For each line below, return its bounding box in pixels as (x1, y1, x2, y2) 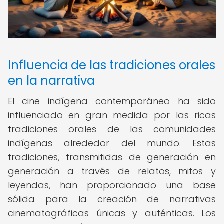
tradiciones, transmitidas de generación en (8, 151, 216, 163)
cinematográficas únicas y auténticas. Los (8, 207, 216, 219)
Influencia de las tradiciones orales (8, 57, 215, 73)
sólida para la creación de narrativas (8, 193, 216, 205)
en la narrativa (8, 72, 95, 89)
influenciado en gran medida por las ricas (8, 109, 216, 121)
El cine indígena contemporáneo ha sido (8, 95, 216, 107)
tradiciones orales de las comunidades (8, 123, 216, 135)
